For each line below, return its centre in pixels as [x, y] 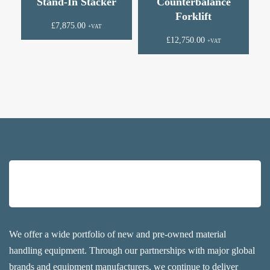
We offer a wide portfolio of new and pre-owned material [118, 234]
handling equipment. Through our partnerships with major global [132, 251]
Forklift [193, 17]
